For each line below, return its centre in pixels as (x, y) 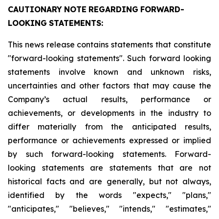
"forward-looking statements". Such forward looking (109, 58)
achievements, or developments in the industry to (109, 113)
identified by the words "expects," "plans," (109, 195)
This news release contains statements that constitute (109, 44)
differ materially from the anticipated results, (109, 127)
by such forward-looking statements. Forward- (109, 154)
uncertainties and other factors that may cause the (109, 86)
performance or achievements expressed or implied (109, 140)
